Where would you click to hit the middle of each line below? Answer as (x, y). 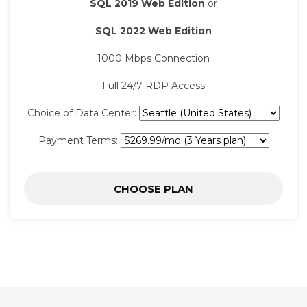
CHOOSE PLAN (153, 189)
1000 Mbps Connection (153, 59)
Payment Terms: (79, 141)
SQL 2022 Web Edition (153, 31)
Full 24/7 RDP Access (153, 86)
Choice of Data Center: (83, 113)
